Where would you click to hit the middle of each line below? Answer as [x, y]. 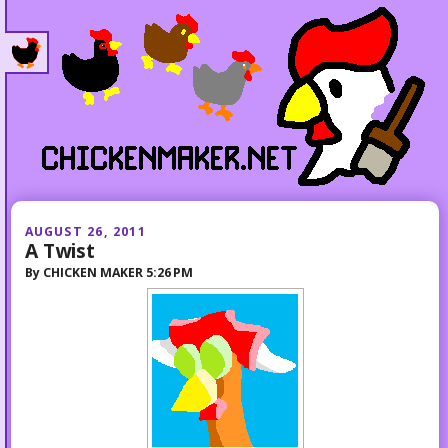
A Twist [59, 250]
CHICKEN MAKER [92, 272]
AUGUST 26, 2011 [85, 231]
